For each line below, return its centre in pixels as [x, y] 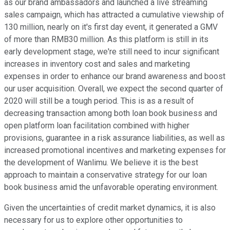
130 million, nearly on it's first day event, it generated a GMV [111, 27]
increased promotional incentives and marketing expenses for [115, 150]
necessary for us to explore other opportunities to [93, 220]
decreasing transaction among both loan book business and [111, 113]
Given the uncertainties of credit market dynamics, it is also [110, 208]
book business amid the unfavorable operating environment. [111, 187]
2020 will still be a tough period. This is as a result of [99, 101]
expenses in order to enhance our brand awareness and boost [115, 76]
